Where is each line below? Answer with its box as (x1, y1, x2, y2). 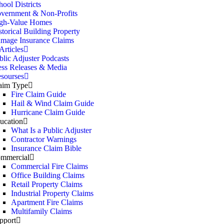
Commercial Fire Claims (11, 162, 88, 170)
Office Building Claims (11, 171, 84, 179)
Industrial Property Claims (11, 189, 93, 197)
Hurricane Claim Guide (11, 108, 85, 116)
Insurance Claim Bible (11, 144, 81, 152)
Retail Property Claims (11, 180, 82, 188)
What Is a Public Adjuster (11, 126, 91, 134)
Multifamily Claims (11, 207, 72, 215)
